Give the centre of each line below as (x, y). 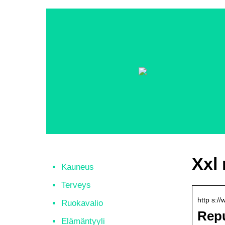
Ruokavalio (82, 203)
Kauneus (78, 167)
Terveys (76, 185)
